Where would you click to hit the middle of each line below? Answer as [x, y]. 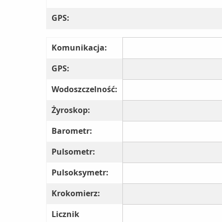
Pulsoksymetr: [80, 173]
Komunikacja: [79, 48]
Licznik [65, 214]
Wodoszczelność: [84, 89]
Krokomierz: [76, 194]
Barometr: [72, 131]
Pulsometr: [73, 152]
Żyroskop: [71, 110]
